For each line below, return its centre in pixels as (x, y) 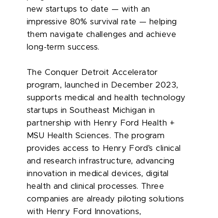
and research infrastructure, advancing (101, 161)
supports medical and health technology (106, 98)
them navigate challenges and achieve (101, 34)
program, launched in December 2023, (103, 85)
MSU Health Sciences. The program (96, 136)
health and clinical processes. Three (95, 186)
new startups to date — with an (89, 9)
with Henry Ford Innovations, (84, 211)
